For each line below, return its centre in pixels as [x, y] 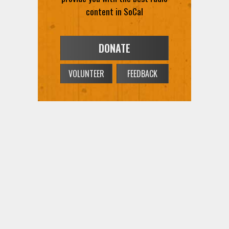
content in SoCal [114, 11]
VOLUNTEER [86, 73]
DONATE [114, 48]
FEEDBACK [143, 73]
